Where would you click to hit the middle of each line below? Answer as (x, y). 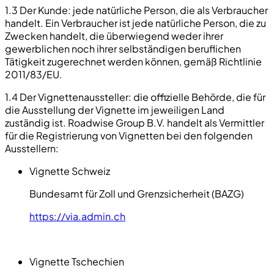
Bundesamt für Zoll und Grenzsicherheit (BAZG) (137, 193)
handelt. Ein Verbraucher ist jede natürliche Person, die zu (135, 23)
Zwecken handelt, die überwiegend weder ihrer (114, 35)
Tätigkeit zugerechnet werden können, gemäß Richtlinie (133, 61)
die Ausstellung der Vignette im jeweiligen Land (115, 109)
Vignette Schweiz (70, 171)
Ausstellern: (32, 148)
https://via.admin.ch (77, 216)
